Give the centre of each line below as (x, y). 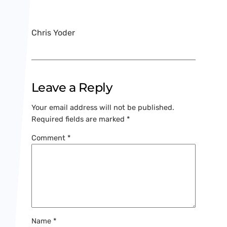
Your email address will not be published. (103, 107)
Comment (49, 138)
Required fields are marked (79, 119)
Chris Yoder (53, 33)
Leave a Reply (72, 88)
